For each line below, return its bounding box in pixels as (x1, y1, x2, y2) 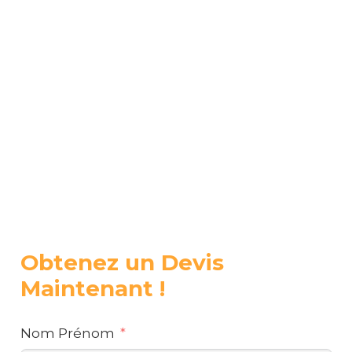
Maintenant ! (20, 274, 165, 302)
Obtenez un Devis (20, 248, 224, 276)
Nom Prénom (20, 325, 115, 342)
